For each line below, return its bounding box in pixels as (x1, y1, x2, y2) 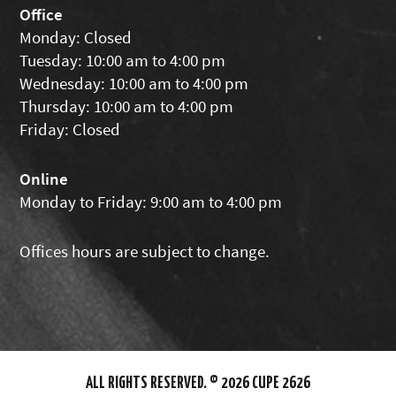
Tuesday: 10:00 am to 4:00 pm (19, 49, 226, 71)
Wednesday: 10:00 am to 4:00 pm (19, 72, 249, 94)
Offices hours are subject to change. (19, 240, 270, 262)
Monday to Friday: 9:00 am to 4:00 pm (19, 190, 283, 212)
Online (19, 167, 69, 189)
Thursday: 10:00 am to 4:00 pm (19, 95, 234, 117)
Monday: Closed (19, 26, 133, 48)
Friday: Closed (19, 118, 121, 140)
